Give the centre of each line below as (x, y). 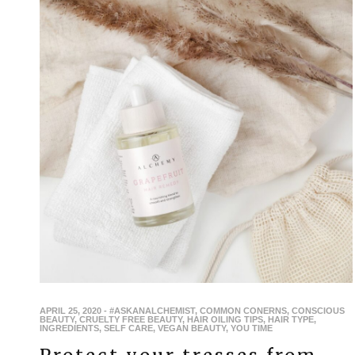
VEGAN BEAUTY (192, 328)
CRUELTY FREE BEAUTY (131, 319)
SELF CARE (128, 328)
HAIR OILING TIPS (225, 319)
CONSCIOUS (318, 310)
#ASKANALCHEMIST (152, 310)
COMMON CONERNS (243, 310)
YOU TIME (252, 328)
